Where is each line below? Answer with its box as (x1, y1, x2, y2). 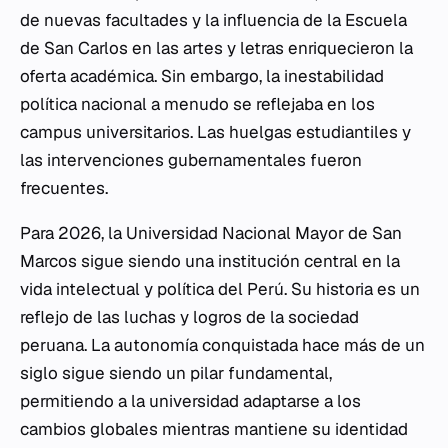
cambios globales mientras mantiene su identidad (20, 418, 408, 440)
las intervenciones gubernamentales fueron (20, 149, 362, 171)
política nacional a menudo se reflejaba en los (20, 93, 375, 115)
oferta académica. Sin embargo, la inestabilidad (20, 65, 384, 87)
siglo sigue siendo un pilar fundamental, (20, 362, 332, 384)
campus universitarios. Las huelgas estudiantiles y (20, 121, 411, 143)
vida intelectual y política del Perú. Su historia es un (20, 278, 420, 300)
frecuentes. (20, 177, 108, 199)
